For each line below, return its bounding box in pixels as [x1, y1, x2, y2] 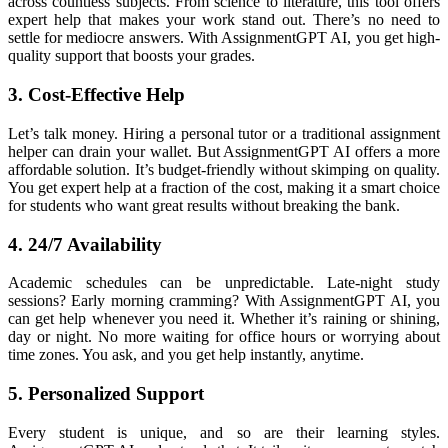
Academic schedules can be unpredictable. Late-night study [8, 274, 440, 292]
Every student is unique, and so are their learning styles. [8, 423, 440, 441]
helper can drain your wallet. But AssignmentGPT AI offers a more [8, 142, 440, 160]
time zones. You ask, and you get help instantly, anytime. [8, 346, 364, 364]
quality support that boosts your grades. [8, 47, 255, 65]
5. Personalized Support [8, 383, 204, 404]
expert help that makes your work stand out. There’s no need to [8, 11, 440, 29]
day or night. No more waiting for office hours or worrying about [8, 328, 440, 346]
